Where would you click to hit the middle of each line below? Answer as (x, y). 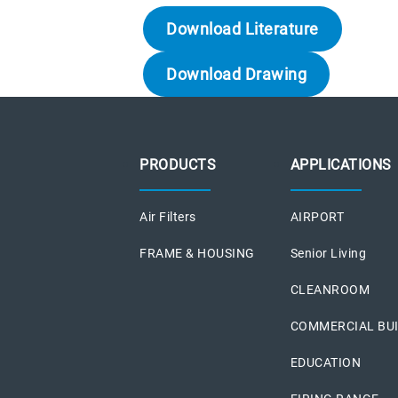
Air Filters (168, 216)
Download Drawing (237, 74)
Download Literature (243, 28)
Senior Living (328, 253)
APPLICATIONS (341, 164)
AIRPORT (317, 216)
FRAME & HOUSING (197, 253)
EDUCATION (326, 362)
